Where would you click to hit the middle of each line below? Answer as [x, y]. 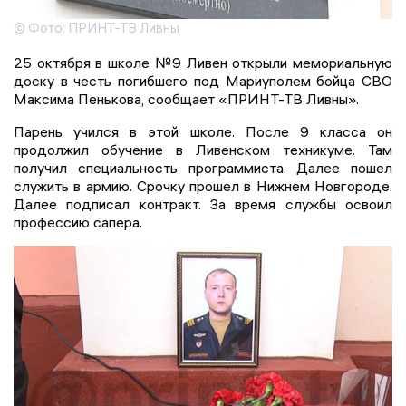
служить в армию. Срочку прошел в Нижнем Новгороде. [203, 186]
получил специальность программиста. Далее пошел [203, 168]
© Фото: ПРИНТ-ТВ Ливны [97, 28]
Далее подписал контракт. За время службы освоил [203, 204]
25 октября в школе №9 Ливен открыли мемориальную [203, 63]
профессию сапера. [78, 222]
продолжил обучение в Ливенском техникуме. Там [203, 150]
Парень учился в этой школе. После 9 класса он [203, 132]
